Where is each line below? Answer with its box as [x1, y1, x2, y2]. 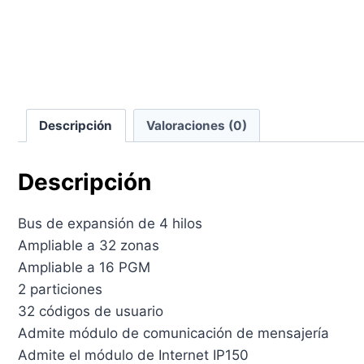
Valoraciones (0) [145, 117, 247, 133]
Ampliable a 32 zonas [17, 236, 159, 253]
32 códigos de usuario [17, 302, 163, 319]
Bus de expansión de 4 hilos [17, 214, 202, 232]
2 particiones [17, 280, 102, 297]
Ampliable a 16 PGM [17, 258, 150, 275]
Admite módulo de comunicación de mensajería [17, 324, 329, 341]
